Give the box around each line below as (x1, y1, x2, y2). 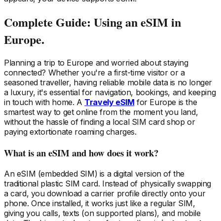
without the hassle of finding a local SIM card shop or (4, 117, 195, 127)
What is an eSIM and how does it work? (4, 146, 158, 159)
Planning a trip (4, 58, 55, 68)
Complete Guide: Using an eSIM (4, 13, 168, 31)
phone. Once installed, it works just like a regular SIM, (4, 198, 195, 208)
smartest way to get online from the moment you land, (4, 107, 198, 117)
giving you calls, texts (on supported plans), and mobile (4, 208, 201, 218)
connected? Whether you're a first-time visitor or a (4, 68, 185, 78)
